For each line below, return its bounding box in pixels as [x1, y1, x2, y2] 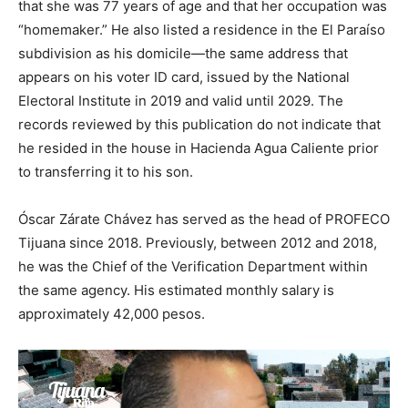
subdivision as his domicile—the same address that [18, 45, 348, 63]
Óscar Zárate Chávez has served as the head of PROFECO [18, 210, 390, 229]
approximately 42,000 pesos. [18, 305, 205, 323]
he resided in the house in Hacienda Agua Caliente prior [18, 139, 379, 158]
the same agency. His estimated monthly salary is [18, 281, 334, 300]
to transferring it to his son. [18, 163, 193, 181]
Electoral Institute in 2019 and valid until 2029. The [18, 92, 343, 110]
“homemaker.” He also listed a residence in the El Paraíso [18, 21, 385, 39]
